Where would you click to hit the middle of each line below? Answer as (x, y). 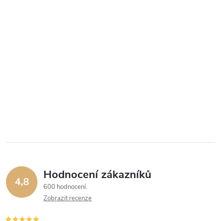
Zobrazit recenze (68, 198)
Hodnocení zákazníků (97, 175)
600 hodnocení (65, 187)
